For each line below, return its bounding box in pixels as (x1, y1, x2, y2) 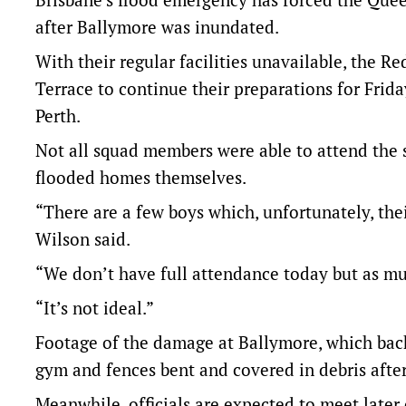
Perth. (35, 104, 81, 127)
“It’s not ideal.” (35, 296, 154, 319)
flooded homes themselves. (35, 166, 246, 188)
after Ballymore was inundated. (35, 15, 279, 38)
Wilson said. (35, 227, 130, 250)
